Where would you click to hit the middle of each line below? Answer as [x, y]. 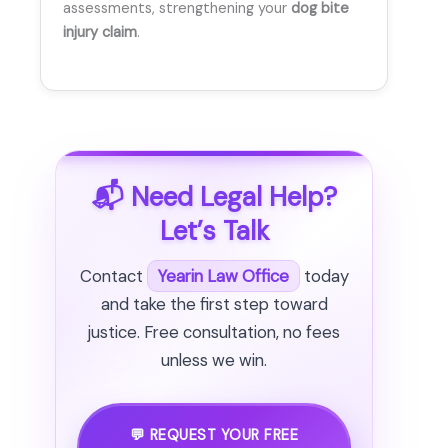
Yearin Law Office [223, 276]
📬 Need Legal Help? [214, 196]
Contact [113, 276]
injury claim [100, 32]
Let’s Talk [214, 230]
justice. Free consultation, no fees [214, 332]
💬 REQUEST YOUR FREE [214, 435]
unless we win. [214, 360]
